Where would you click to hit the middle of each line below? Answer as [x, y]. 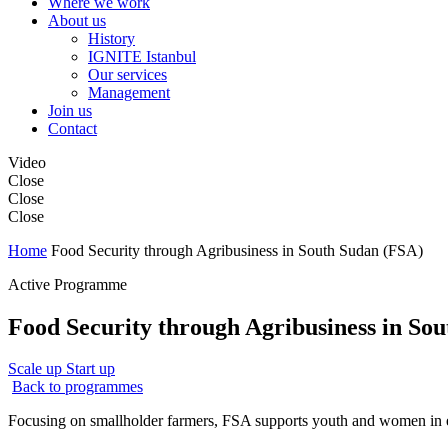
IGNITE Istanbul [142, 56]
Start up [90, 369]
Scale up [37, 369]
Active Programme [67, 284]
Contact [72, 128]
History [111, 38]
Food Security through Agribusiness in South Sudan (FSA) [237, 250]
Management [129, 92]
